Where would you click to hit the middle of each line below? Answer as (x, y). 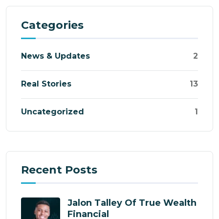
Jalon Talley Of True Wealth (132, 203)
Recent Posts (59, 170)
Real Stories (46, 84)
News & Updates (55, 56)
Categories (52, 25)
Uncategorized (53, 111)
